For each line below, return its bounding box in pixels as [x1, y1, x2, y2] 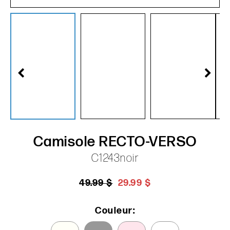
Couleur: [95, 205, 135, 216]
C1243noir [91, 151, 139, 165]
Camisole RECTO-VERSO [33, 133, 197, 150]
